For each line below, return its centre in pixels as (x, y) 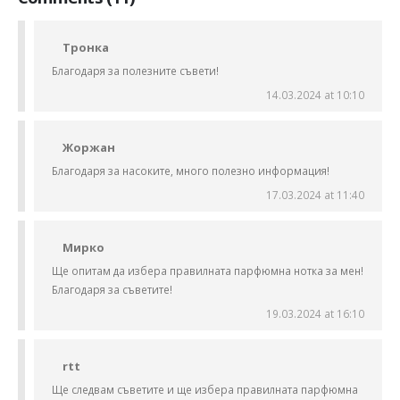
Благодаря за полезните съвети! (135, 71)
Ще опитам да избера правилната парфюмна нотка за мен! (208, 271)
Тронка (86, 48)
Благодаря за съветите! (112, 290)
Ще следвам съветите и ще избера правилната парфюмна (205, 390)
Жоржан (89, 148)
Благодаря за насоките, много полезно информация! (191, 171)
